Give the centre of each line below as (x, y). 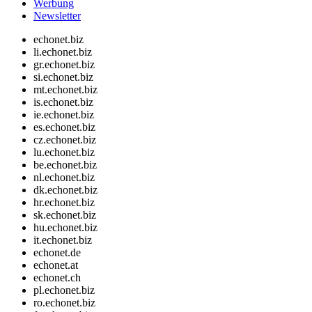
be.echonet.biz (65, 164)
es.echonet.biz (64, 127)
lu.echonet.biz (64, 152)
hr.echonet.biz (64, 202)
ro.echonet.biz (64, 302)
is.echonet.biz (63, 102)
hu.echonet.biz (65, 227)
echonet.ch (57, 277)
